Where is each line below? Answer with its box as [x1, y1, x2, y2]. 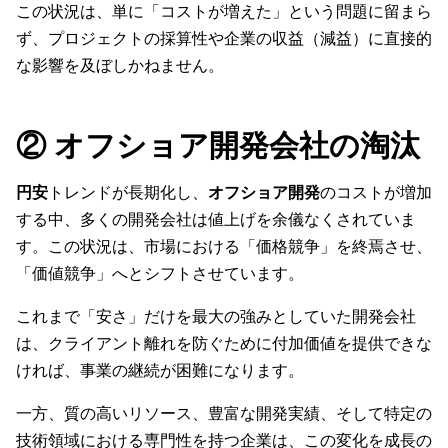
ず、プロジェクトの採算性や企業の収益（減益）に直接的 [16, 27, 432, 50]
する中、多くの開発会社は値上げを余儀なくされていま [16, 208, 416, 231]
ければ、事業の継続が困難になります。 [16, 359, 304, 382]
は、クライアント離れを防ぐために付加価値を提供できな [16, 332, 432, 355]
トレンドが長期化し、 [48, 181, 208, 204]
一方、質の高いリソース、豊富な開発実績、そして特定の [16, 402, 432, 425]
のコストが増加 [320, 181, 432, 204]
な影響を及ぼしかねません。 [16, 54, 224, 77]
